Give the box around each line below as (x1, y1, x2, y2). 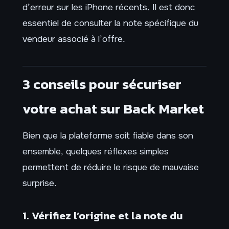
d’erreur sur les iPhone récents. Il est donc (22, 2, 195, 13)
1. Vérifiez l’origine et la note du (22, 207, 183, 223)
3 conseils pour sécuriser (22, 74, 181, 95)
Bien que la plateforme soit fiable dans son (22, 129, 193, 141)
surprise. (22, 177, 57, 189)
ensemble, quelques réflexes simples (22, 145, 169, 157)
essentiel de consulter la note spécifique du (22, 17, 198, 29)
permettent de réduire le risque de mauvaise (22, 161, 199, 173)
